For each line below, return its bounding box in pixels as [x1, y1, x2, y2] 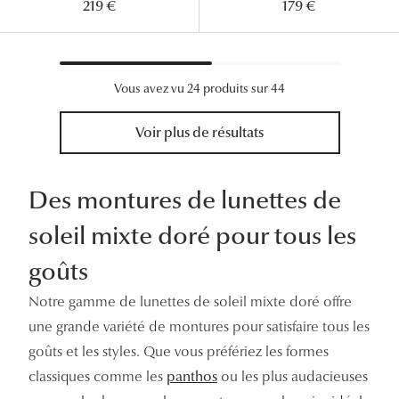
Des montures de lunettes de [28, 184, 341, 216]
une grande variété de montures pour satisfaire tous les [28, 318, 370, 336]
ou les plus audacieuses [217, 368, 368, 386]
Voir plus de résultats [135, 124, 264, 142]
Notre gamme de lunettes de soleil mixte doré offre [28, 293, 352, 311]
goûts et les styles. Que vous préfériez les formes [28, 343, 329, 361]
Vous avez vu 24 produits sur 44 [114, 80, 285, 97]
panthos [167, 368, 217, 386]
